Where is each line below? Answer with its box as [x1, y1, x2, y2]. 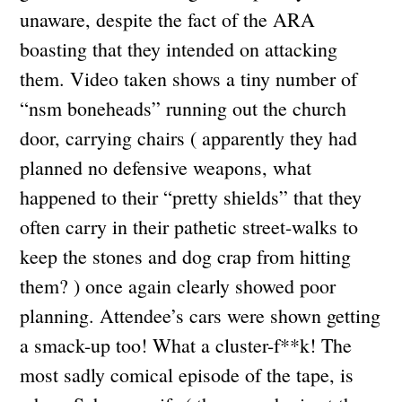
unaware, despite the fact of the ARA [20, 5, 316, 32]
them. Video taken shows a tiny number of [20, 65, 358, 92]
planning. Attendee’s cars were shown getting [20, 301, 381, 328]
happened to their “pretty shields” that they [20, 183, 363, 210]
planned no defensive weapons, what [20, 153, 312, 180]
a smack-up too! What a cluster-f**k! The [20, 331, 353, 358]
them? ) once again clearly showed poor [20, 272, 336, 299]
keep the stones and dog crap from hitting [20, 242, 352, 269]
